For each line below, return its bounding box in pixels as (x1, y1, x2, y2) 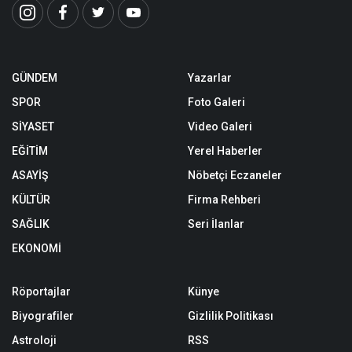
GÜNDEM (12, 71, 57, 84)
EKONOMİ (12, 241, 61, 255)
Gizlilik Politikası (188, 309, 273, 322)
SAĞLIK (12, 217, 49, 230)
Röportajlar (12, 284, 71, 298)
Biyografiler (12, 309, 74, 322)
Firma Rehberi (188, 192, 261, 206)
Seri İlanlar (188, 217, 244, 230)
